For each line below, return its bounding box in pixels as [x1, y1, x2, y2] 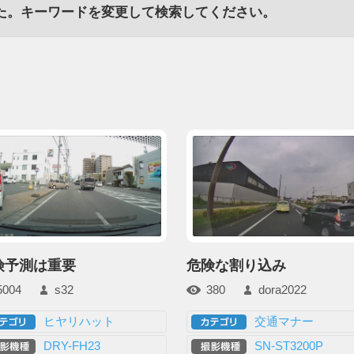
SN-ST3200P [254, 339, 323, 352]
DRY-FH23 [43, 339, 101, 352]
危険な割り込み [186, 256, 287, 273]
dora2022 [258, 284, 307, 297]
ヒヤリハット [43, 314, 115, 328]
